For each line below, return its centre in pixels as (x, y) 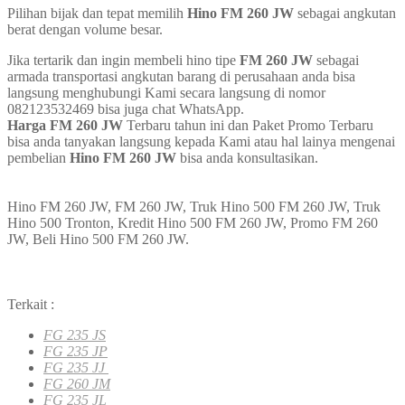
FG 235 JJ (76, 367)
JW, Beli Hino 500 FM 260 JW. (98, 239)
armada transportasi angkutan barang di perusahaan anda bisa (181, 76)
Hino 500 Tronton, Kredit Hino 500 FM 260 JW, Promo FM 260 (193, 223)
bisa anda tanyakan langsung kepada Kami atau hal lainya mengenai (201, 141)
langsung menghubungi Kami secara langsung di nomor (166, 93)
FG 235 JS (75, 335)
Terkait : (31, 304)
